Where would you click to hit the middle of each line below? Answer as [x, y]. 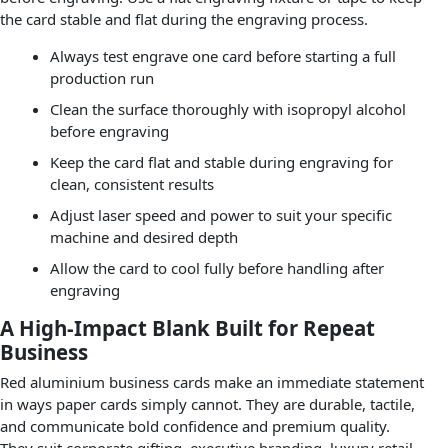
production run [101, 77]
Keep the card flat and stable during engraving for [221, 161]
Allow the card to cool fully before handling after [216, 267]
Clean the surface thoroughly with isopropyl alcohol [227, 108]
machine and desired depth [143, 236]
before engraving [109, 130]
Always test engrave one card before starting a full [222, 55]
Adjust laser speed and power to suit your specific [220, 214]
